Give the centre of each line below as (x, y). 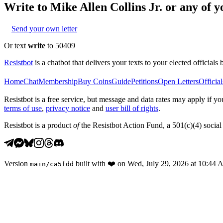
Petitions (144, 81)
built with (91, 163)
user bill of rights (132, 108)
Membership (58, 81)
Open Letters (178, 81)
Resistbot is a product (39, 125)
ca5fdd (62, 164)
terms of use (23, 108)
